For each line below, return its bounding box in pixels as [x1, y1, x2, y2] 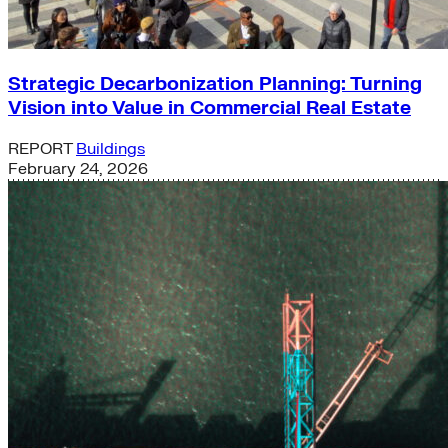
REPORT [8, 139, 76, 160]
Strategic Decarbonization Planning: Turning [8, 72, 422, 97]
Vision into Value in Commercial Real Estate [8, 96, 411, 121]
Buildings [76, 139, 145, 160]
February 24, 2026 [8, 159, 148, 180]
